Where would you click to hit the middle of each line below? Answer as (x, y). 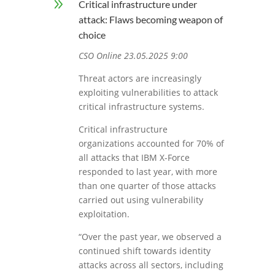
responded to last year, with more (148, 172)
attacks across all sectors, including (151, 265)
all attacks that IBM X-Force (134, 158)
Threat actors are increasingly (140, 79)
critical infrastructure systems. (141, 107)
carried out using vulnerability (141, 200)
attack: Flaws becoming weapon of (150, 20)
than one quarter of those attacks (147, 186)
